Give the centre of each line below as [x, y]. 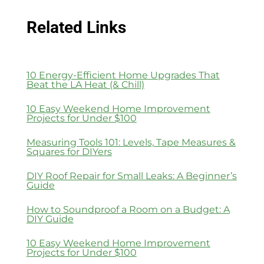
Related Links [76, 27]
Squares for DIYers [69, 151]
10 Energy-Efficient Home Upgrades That [123, 75]
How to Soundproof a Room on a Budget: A [128, 209]
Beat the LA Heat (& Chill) [85, 84]
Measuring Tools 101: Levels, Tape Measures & [131, 142]
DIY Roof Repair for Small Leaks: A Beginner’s [131, 176]
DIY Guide [50, 219]
